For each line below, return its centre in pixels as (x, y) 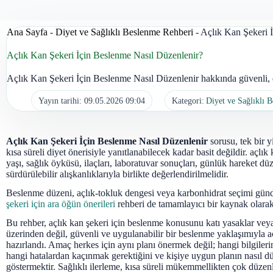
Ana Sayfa (27, 32)
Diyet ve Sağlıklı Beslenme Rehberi (124, 32)
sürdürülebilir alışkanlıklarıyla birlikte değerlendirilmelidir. (117, 174)
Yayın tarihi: (60, 101)
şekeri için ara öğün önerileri (61, 204)
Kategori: (188, 101)
